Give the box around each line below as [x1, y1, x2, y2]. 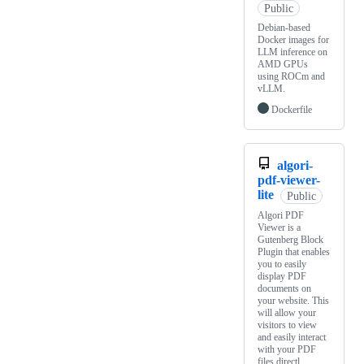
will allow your [258, 307, 316, 319]
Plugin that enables [258, 246, 330, 258]
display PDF [258, 271, 306, 283]
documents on [258, 283, 311, 295]
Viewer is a [258, 222, 301, 234]
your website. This [258, 295, 329, 307]
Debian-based [258, 22, 310, 34]
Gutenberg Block [258, 234, 323, 246]
